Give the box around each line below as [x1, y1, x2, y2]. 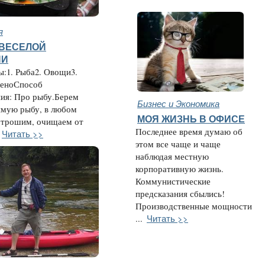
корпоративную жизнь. [135, 163, 224, 174]
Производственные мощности [135, 201, 252, 212]
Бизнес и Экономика [137, 97, 219, 109]
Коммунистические [135, 176, 211, 187]
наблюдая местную [135, 151, 209, 162]
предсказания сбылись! [135, 188, 225, 199]
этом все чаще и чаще [135, 138, 221, 150]
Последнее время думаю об [135, 126, 243, 137]
